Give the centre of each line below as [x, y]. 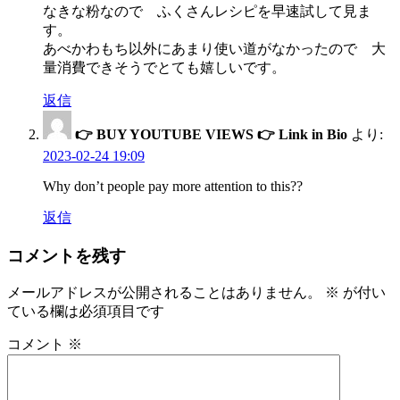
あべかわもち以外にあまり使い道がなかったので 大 [214, 49]
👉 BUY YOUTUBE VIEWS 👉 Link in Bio [211, 135]
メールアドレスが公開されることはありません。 [164, 293]
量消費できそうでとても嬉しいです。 [164, 68]
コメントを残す [67, 255]
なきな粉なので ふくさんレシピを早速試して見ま [207, 12]
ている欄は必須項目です [86, 312]
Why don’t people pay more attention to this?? [173, 187]
